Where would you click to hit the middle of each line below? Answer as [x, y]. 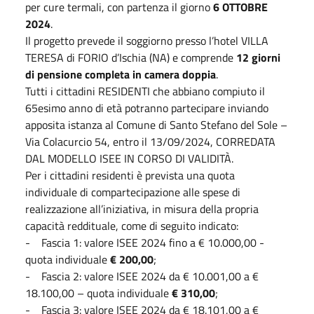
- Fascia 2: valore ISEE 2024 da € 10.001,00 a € [142, 276]
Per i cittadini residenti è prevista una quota [130, 175]
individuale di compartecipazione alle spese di [133, 192]
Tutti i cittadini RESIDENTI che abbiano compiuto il [145, 91]
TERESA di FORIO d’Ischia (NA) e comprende [131, 57]
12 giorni [258, 57]
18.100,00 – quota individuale [98, 293]
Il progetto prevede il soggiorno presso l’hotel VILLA [147, 40]
